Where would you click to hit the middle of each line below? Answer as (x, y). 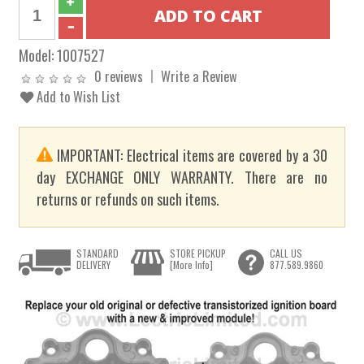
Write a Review (199, 76)
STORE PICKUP (197, 253)
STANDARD (98, 253)
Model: (38, 55)
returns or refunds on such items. (128, 199)
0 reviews (119, 76)
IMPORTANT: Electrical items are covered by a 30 (190, 155)
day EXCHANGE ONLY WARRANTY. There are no (182, 177)
